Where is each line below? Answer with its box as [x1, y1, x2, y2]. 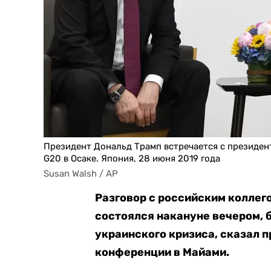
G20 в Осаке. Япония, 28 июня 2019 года [44, 153, 220, 164]
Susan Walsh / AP [44, 168, 118, 179]
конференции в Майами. [95, 246, 230, 259]
